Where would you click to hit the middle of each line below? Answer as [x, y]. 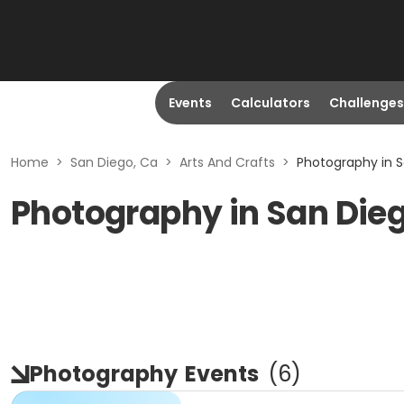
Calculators [270, 103]
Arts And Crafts [227, 162]
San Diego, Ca [114, 162]
